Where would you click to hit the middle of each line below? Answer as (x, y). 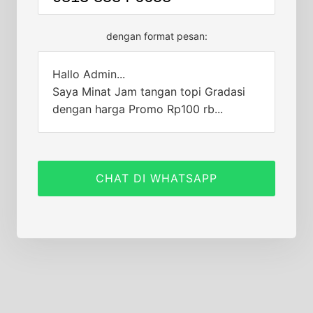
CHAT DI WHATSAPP (156, 178)
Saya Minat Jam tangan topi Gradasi (149, 92)
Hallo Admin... (89, 74)
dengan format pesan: (156, 36)
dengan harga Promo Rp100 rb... (138, 109)
